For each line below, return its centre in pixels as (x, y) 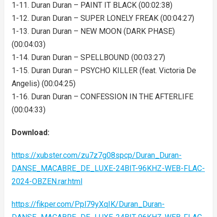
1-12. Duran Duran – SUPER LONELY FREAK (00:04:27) (103, 18)
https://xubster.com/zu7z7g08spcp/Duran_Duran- (96, 155)
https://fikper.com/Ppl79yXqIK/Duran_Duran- (88, 204)
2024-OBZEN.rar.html (47, 181)
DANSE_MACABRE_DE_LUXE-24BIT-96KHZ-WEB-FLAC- (108, 168)
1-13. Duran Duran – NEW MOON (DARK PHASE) (93, 31)
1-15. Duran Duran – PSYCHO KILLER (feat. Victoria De (104, 70)
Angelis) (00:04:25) (43, 84)
